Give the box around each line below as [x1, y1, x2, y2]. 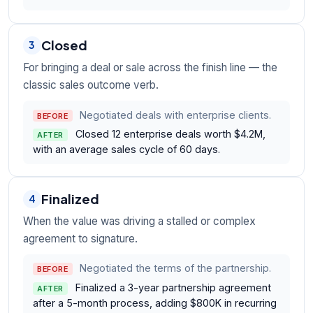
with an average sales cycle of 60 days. [32, 143, 220, 156]
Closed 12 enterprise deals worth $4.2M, [75, 128, 265, 140]
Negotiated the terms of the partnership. [80, 262, 272, 275]
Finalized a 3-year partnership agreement [75, 281, 271, 293]
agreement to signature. [23, 231, 138, 245]
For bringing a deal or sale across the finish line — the [23, 61, 277, 75]
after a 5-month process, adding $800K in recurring [32, 296, 277, 309]
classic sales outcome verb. [23, 78, 159, 92]
